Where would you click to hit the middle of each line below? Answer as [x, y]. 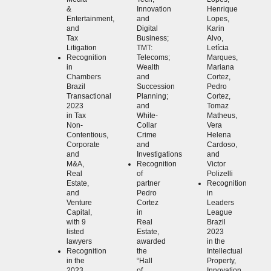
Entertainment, [90, 19]
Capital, [79, 213]
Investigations [159, 155]
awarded [151, 242]
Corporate [83, 145]
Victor [216, 164]
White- [147, 116]
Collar [147, 126]
